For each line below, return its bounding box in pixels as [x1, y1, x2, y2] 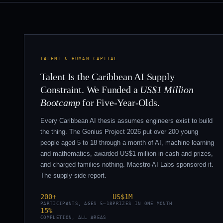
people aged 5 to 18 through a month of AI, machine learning [40, 138, 214, 146]
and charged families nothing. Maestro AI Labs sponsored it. [40, 160, 214, 168]
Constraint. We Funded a [40, 84, 140, 95]
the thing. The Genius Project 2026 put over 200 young [40, 127, 198, 135]
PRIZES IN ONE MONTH [112, 201, 173, 206]
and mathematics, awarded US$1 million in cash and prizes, [40, 149, 213, 157]
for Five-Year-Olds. [80, 97, 160, 108]
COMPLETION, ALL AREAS [40, 215, 107, 220]
